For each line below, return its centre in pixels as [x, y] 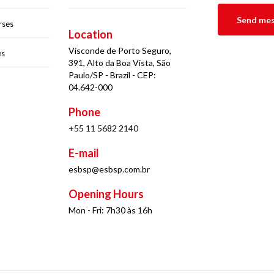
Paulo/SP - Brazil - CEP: [113, 75]
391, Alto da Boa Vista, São [120, 63]
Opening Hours [106, 194]
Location [91, 34]
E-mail [84, 153]
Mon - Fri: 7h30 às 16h [111, 210]
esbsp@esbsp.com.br [109, 169]
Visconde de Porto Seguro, [120, 50]
